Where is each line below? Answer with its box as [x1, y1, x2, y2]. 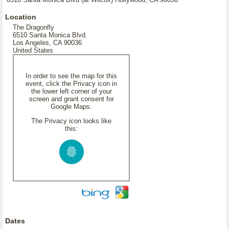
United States [13, 47, 53, 54]
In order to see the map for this [26, 72, 117, 80]
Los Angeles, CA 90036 [13, 39, 82, 47]
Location [5, 13, 36, 21]
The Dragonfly [13, 24, 54, 31]
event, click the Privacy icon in [26, 80, 117, 87]
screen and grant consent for [29, 95, 114, 103]
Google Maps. [51, 103, 92, 110]
